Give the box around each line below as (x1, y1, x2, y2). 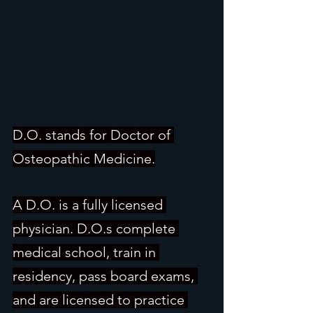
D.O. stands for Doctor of (13, 126, 174, 143)
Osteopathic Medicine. (13, 150, 155, 167)
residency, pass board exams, (13, 267, 198, 284)
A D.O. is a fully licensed (13, 196, 166, 213)
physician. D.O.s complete (13, 219, 179, 237)
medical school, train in (13, 243, 159, 261)
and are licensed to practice (13, 291, 188, 308)
